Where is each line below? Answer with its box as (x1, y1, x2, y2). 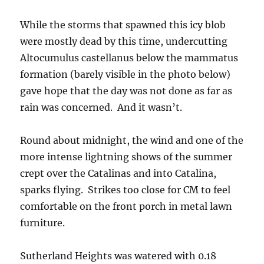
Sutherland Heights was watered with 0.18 (20, 250, 217, 262)
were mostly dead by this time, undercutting (20, 35, 228, 47)
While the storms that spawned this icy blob (20, 19, 226, 31)
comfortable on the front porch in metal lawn (20, 200, 233, 212)
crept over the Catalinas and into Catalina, (20, 167, 217, 179)
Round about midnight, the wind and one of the (20, 134, 244, 146)
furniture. (20, 217, 65, 229)
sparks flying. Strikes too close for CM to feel (20, 184, 231, 196)
